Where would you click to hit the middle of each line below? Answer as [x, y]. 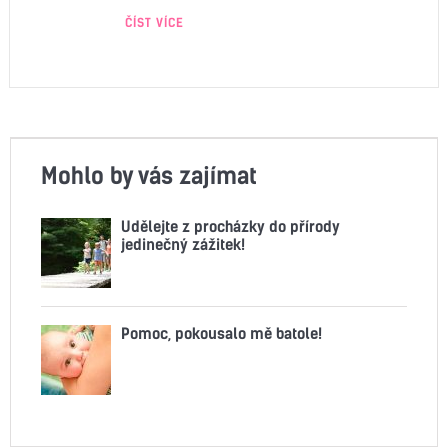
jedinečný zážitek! [183, 244]
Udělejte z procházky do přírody [230, 226]
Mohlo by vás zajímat [149, 175]
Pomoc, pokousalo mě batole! [221, 333]
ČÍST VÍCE [154, 22]
